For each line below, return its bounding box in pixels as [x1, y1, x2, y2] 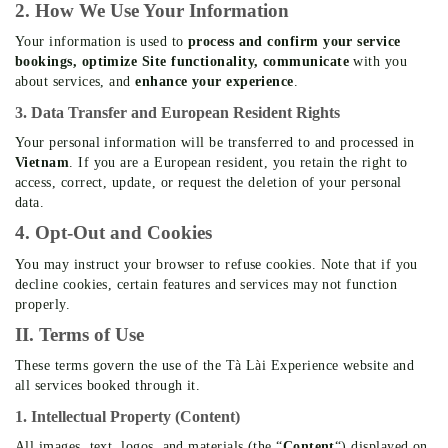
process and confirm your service [187, 34, 401, 50]
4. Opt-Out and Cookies [15, 222, 212, 244]
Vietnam [15, 155, 70, 171]
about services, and [15, 74, 136, 90]
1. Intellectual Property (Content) [15, 408, 240, 426]
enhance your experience [135, 74, 294, 90]
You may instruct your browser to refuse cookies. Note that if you [15, 256, 418, 272]
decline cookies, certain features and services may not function [15, 276, 397, 292]
